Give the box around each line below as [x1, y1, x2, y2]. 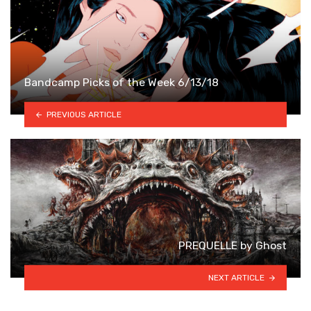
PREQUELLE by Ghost [178, 238, 287, 252]
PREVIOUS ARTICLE [46, 109, 121, 119]
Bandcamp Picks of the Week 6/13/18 [24, 75, 219, 89]
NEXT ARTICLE [208, 272, 265, 283]
